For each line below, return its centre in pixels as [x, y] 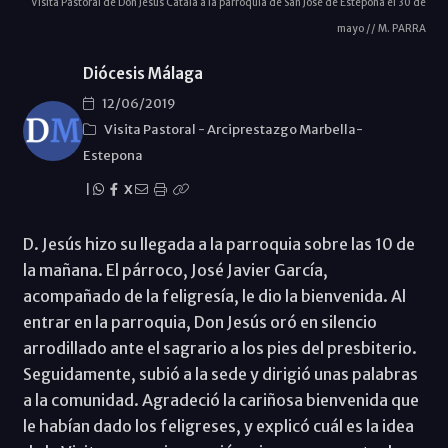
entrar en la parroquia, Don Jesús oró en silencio [199, 321]
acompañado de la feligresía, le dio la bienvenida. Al [214, 295]
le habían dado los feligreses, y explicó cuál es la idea [218, 425]
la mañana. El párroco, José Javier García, [175, 269]
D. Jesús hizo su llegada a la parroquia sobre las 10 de [218, 243]
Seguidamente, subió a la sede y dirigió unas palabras [220, 373]
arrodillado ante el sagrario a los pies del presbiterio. [219, 347]
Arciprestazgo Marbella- [284, 129]
